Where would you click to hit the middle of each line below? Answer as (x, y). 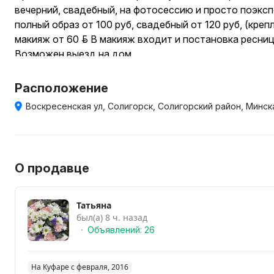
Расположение (61, 88)
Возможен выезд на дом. (74, 54)
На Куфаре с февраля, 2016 (80, 267)
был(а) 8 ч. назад (112, 217)
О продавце (52, 168)
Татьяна (94, 205)
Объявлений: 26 (121, 230)
